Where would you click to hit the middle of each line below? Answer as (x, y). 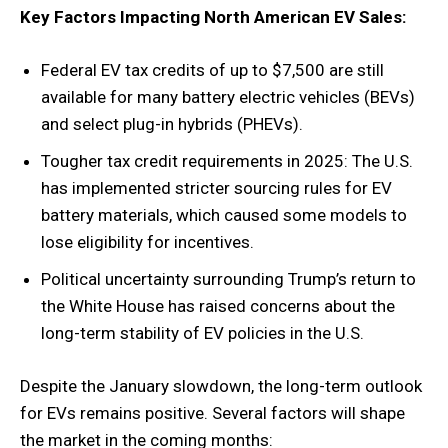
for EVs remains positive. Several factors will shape (212, 413)
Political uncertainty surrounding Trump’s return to (228, 279)
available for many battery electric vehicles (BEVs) (228, 97)
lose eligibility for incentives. (147, 242)
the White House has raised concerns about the (218, 306)
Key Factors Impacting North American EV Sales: (213, 17)
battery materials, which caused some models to (224, 215)
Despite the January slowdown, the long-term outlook (221, 386)
